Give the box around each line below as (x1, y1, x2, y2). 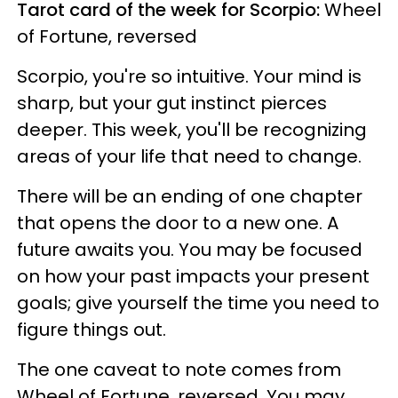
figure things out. (17, 317, 171, 342)
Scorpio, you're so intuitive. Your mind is (17, 64, 362, 89)
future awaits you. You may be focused (17, 237, 362, 262)
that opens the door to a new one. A (17, 211, 338, 235)
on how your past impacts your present (17, 264, 370, 289)
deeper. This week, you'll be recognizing (17, 117, 367, 142)
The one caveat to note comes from (17, 357, 341, 382)
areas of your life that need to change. (17, 144, 366, 169)
